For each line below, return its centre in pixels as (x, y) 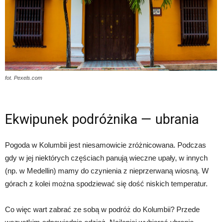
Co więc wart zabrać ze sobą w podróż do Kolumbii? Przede (102, 209)
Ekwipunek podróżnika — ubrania (102, 119)
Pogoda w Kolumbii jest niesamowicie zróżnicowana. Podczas (106, 145)
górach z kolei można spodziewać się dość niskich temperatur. (106, 183)
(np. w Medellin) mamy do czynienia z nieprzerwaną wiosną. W (107, 170)
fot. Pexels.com (24, 78)
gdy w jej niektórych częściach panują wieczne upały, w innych (106, 158)
